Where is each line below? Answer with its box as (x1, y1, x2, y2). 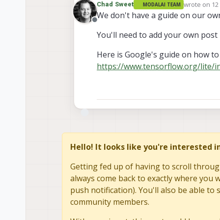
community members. (70, 196, 149, 208)
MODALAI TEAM (142, 1, 181, 8)
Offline (94, 20, 119, 31)
